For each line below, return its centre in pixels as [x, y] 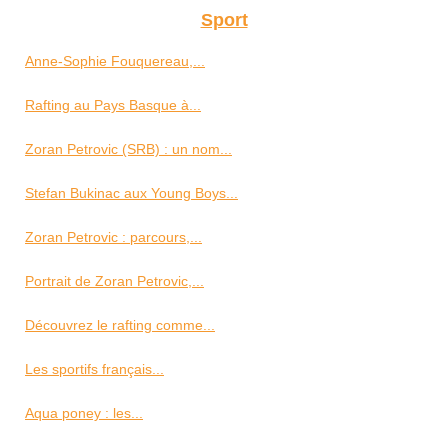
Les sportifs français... [94, 369]
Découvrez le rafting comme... [120, 325]
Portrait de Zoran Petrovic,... [114, 281]
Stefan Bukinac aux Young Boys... [131, 193]
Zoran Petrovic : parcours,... [113, 237]
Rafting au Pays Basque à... [113, 105]
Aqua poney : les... [84, 413]
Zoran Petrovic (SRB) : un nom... [128, 149]
